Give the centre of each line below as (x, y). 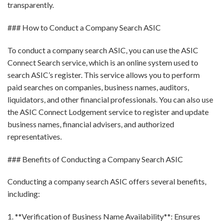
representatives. (35, 136)
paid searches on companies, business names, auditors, (98, 87)
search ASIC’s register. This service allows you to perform (104, 74)
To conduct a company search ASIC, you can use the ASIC (103, 50)
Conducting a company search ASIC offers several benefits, (107, 182)
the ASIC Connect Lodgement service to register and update (108, 111)
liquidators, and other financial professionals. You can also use (110, 99)
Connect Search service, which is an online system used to (103, 62)
